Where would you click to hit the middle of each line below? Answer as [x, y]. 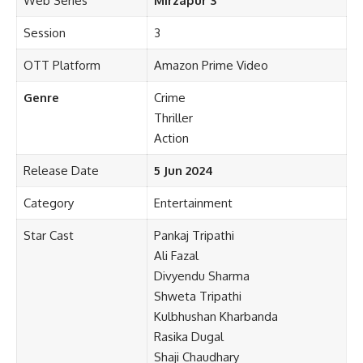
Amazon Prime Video [211, 66]
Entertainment [193, 203]
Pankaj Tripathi [194, 236]
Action [171, 139]
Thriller [173, 118]
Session [44, 33]
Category [48, 203]
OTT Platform [62, 66]
